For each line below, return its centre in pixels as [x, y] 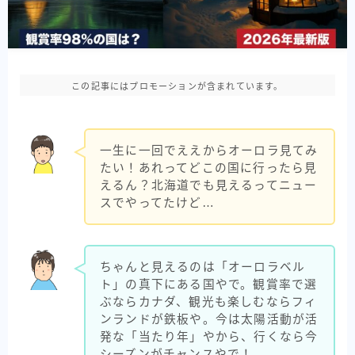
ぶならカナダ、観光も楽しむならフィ [209, 302]
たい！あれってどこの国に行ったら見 [209, 168]
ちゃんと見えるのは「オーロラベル [203, 267]
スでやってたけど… [157, 203]
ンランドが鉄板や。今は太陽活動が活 [209, 319]
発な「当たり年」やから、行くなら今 [209, 336]
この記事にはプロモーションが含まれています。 [177, 86]
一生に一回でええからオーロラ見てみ [209, 151]
